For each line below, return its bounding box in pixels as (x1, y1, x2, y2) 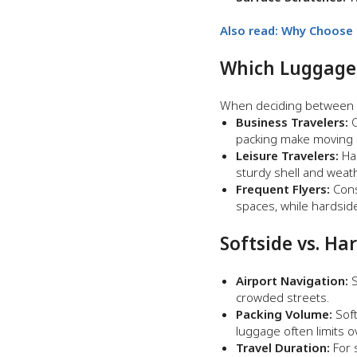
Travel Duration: (236, 339, 330, 355)
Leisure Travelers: (236, 147, 339, 163)
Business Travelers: (236, 114, 348, 130)
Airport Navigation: (236, 273, 348, 288)
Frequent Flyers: (236, 181, 330, 197)
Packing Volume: (236, 306, 332, 322)
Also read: (220, 22, 281, 38)
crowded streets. (236, 289, 329, 305)
